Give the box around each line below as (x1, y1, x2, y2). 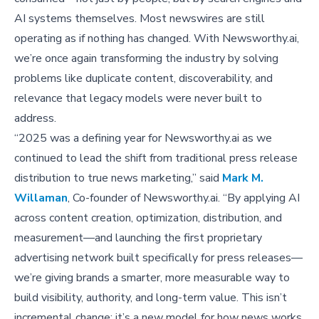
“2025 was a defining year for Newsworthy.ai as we (14, 130, 272, 147)
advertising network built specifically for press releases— (14, 250, 303, 266)
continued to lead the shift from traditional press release (14, 150, 298, 167)
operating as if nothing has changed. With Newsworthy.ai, (14, 31, 299, 47)
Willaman (14, 190, 68, 206)
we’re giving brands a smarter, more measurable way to (14, 270, 290, 286)
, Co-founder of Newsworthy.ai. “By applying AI (68, 190, 300, 206)
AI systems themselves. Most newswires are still (14, 11, 265, 27)
